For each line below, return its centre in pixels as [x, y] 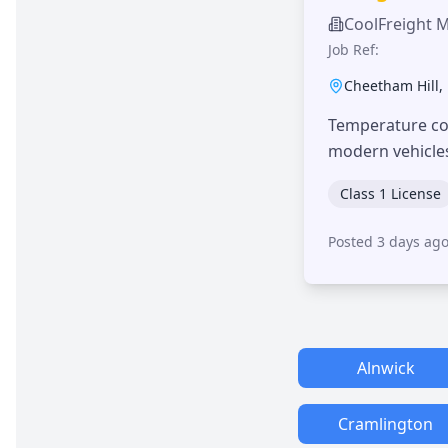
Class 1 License [390, 193]
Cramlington [385, 423]
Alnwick [385, 367]
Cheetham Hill [391, 85]
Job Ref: [353, 49]
